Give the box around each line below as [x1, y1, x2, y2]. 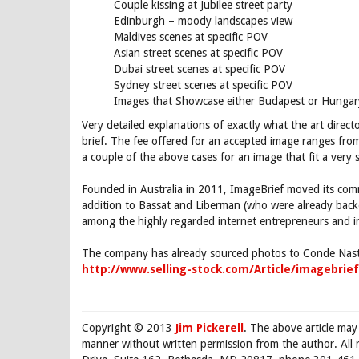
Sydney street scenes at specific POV [114, 79, 292, 91]
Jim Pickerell [175, 321, 244, 334]
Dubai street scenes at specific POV [114, 63, 285, 75]
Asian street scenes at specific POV [114, 46, 283, 59]
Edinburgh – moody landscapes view [114, 14, 292, 27]
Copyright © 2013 [82, 321, 175, 334]
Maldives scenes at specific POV [114, 30, 268, 43]
